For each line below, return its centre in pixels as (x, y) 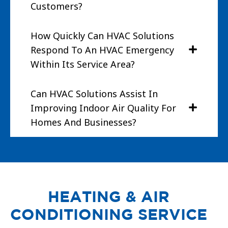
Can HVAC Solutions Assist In (94, 94)
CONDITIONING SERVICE (109, 215)
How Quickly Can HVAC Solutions (102, 36)
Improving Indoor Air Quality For (103, 108)
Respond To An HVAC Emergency (102, 50)
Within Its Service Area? (83, 64)
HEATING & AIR (109, 197)
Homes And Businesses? (83, 122)
